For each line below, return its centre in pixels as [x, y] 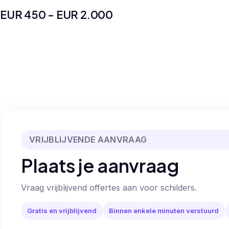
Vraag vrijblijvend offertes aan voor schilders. [109, 188]
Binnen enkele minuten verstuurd [164, 210]
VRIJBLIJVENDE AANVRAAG [88, 140]
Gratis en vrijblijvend [62, 210]
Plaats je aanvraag [100, 165]
